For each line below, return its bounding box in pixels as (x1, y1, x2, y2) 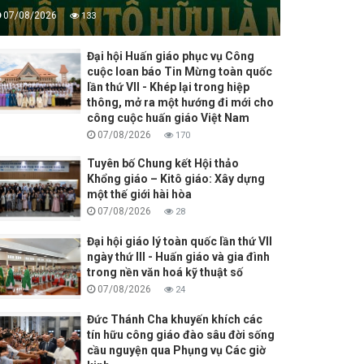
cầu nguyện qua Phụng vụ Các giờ (86, 344, 266, 357)
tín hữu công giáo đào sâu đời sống (86, 328, 275, 342)
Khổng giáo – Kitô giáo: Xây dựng (86, 172, 265, 186)
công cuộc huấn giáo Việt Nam (86, 111, 249, 125)
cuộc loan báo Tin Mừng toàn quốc (86, 65, 272, 79)
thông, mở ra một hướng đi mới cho (86, 96, 274, 110)
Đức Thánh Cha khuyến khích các (86, 313, 262, 327)
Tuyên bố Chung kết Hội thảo (86, 157, 239, 171)
